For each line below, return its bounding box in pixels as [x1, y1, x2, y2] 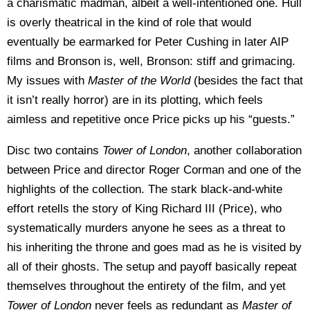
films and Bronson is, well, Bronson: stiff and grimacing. [7, 55, 295, 68]
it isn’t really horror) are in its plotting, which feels [7, 93, 263, 107]
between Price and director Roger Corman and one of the [7, 163, 301, 176]
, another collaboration [187, 144, 302, 157]
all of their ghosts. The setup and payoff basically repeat [7, 260, 297, 273]
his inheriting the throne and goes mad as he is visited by [7, 241, 302, 254]
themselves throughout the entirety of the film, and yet [7, 280, 286, 293]
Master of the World [88, 74, 194, 87]
